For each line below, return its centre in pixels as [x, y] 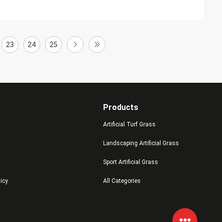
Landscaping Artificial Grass [141, 143]
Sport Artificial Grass [130, 162]
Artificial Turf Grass [129, 124]
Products [120, 107]
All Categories [122, 181]
